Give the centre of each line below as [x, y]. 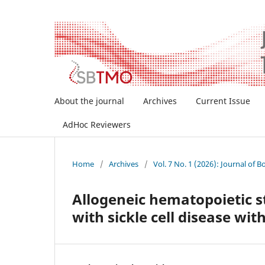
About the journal [89, 101]
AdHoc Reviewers [97, 125]
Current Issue [223, 101]
